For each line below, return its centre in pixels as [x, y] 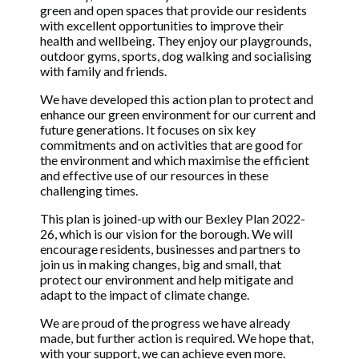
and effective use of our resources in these [154, 175]
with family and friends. [103, 71]
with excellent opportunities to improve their [162, 26]
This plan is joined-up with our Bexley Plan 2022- [173, 219]
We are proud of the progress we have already [165, 323]
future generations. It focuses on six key [148, 130]
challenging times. [89, 191]
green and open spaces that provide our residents [173, 10]
